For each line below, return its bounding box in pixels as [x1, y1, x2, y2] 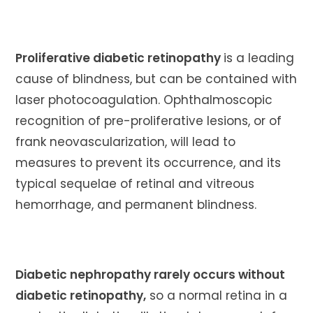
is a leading [224, 50, 295, 66]
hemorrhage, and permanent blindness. [15, 196, 257, 213]
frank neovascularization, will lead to [15, 133, 236, 150]
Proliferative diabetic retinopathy [15, 50, 224, 66]
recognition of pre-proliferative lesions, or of [15, 112, 282, 129]
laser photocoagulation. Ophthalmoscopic [15, 92, 273, 108]
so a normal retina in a [146, 287, 288, 304]
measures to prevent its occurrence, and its [15, 154, 282, 171]
